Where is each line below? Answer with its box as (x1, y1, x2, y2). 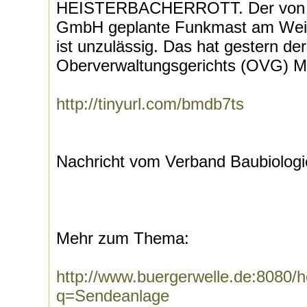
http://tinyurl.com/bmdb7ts (56, 95, 244, 113)
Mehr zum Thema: (56, 229, 189, 247)
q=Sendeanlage (56, 286, 169, 305)
